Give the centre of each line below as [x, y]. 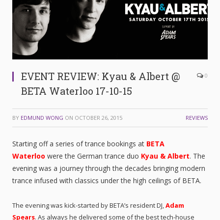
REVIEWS [197, 117]
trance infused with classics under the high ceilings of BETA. [107, 180]
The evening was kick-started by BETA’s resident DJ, [89, 205]
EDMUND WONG [42, 117]
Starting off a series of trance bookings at [79, 143]
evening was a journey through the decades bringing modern [109, 168]
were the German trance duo [93, 156]
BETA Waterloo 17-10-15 [77, 91]
